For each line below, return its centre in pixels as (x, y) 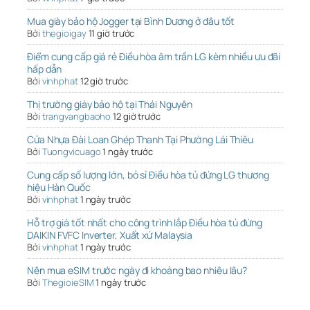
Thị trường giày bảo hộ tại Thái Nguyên (110, 104)
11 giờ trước (111, 34)
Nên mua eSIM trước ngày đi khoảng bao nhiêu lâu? (137, 271)
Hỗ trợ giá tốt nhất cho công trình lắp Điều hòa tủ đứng (145, 223)
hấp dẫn (45, 69)
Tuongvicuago (71, 152)
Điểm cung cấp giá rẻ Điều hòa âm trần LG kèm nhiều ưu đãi (154, 57)
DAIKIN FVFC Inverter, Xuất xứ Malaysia (110, 235)
